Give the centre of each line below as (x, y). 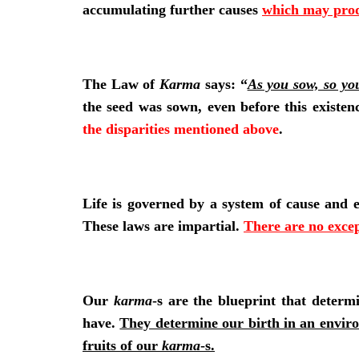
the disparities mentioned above (181, 129)
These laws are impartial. (163, 226)
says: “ (224, 84)
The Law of (121, 84)
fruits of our (122, 345)
